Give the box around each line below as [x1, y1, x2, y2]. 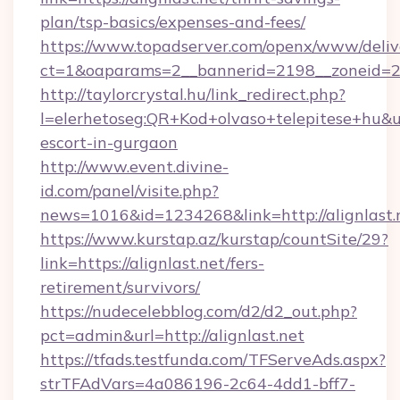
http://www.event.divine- [40, 156, 229, 177]
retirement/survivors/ [40, 277, 200, 297]
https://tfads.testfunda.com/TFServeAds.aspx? [40, 349, 386, 370]
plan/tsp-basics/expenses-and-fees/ [40, 12, 305, 32]
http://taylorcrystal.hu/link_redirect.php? [40, 84, 346, 104]
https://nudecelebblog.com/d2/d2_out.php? [40, 301, 357, 321]
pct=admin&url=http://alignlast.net [40, 325, 304, 346]
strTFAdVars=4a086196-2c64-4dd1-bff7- [40, 373, 355, 394]
